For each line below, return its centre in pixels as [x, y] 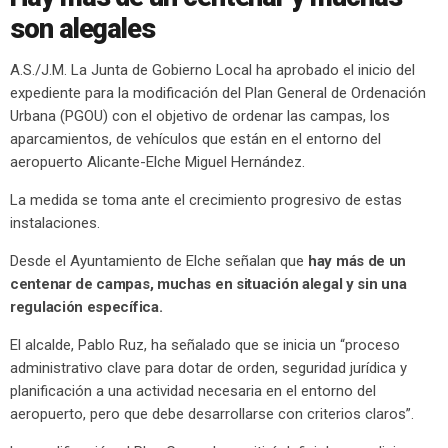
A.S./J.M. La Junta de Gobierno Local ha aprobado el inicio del [212, 69]
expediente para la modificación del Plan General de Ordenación [218, 92]
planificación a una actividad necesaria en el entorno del [193, 390]
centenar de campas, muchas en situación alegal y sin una [208, 283]
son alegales [83, 29]
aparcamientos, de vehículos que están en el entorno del [195, 138]
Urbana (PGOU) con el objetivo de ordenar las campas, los [200, 115]
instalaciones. [55, 222]
